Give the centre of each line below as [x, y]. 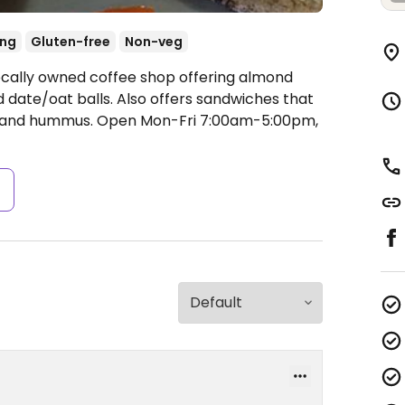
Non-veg [154, 42]
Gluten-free [71, 42]
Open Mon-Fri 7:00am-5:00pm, [207, 121]
